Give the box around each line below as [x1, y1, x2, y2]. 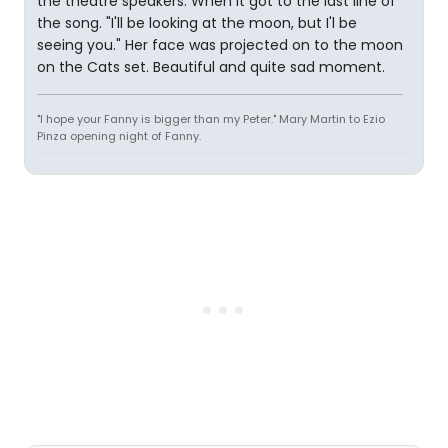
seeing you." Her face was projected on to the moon [37, 35, 403, 55]
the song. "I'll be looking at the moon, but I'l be [37, 13, 357, 33]
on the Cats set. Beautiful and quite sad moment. [37, 57, 385, 77]
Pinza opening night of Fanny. [37, 128, 201, 144]
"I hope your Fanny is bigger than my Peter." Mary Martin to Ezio [37, 111, 385, 127]
